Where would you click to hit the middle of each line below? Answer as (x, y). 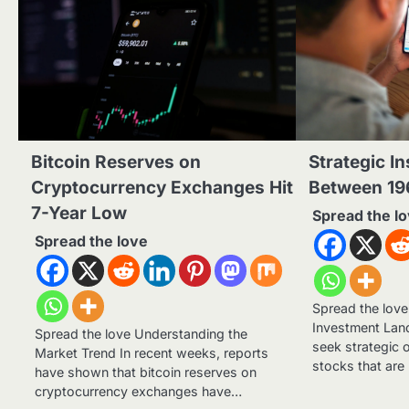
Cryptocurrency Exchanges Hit (162, 188)
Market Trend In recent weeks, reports (152, 353)
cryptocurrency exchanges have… (138, 392)
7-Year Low (79, 214)
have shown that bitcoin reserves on (146, 372)
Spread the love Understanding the (141, 334)
